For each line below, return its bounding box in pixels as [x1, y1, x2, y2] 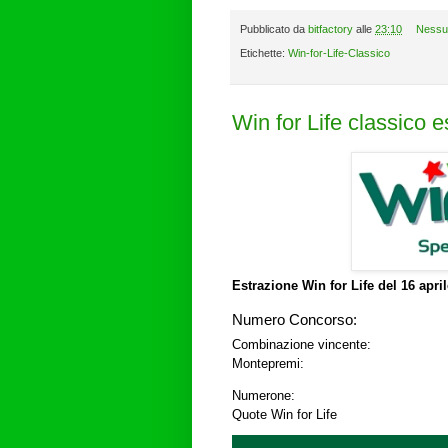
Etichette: [240, 47, 288, 60]
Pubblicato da [240, 22, 308, 35]
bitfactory [308, 22, 353, 35]
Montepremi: [232, 355, 304, 371]
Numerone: [232, 387, 295, 403]
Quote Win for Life [232, 406, 337, 422]
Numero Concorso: [232, 311, 357, 328]
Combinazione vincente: [232, 336, 371, 352]
